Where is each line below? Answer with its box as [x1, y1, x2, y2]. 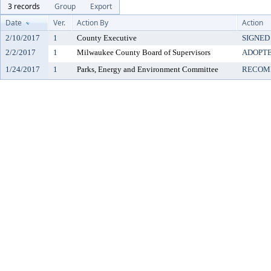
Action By [77, 18, 108, 28]
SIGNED [242, 33, 270, 42]
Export [90, 1, 112, 11]
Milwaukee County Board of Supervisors [77, 48, 211, 57]
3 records [8, 1, 40, 11]
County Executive [77, 33, 137, 42]
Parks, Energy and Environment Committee [77, 65, 218, 74]
